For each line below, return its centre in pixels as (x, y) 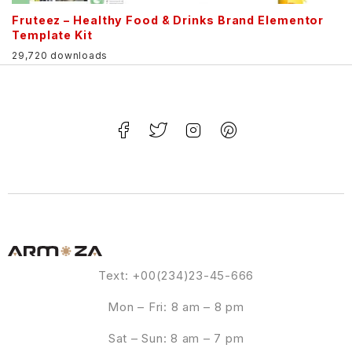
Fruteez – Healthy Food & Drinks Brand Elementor (168, 20)
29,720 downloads (60, 55)
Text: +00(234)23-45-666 (176, 275)
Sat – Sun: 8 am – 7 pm (176, 338)
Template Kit (52, 35)
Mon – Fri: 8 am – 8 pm (176, 306)
